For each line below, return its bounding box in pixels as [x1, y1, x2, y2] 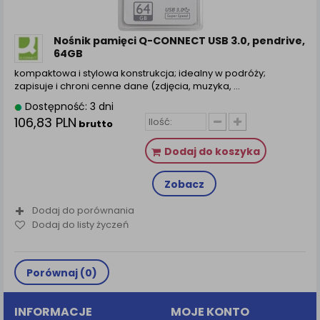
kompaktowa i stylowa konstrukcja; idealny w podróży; [14, 66, 266, 81]
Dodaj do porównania [32, 204, 134, 218]
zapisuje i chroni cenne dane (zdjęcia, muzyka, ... [14, 79, 240, 94]
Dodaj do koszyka [164, 144, 260, 159]
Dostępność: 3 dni [22, 99, 114, 114]
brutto [76, 117, 113, 131]
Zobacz [164, 177, 204, 192]
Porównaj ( [26, 266, 85, 281]
